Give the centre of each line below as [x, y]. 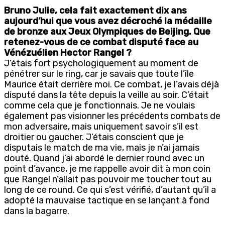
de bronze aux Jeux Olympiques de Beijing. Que [107, 31]
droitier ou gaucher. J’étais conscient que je [94, 137]
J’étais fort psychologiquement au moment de [101, 63]
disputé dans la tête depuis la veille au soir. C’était [106, 95]
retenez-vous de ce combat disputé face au [101, 42]
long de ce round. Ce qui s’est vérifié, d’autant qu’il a [110, 190]
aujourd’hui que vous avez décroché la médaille [108, 21]
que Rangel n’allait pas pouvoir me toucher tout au [108, 179]
